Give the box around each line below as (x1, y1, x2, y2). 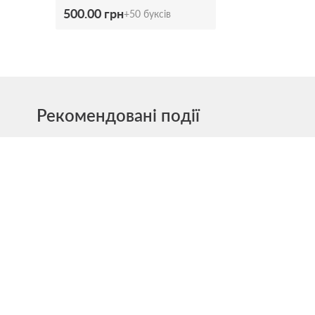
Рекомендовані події (37, 104, 200, 125)
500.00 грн (63, 5, 124, 21)
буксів (141, 7, 174, 20)
